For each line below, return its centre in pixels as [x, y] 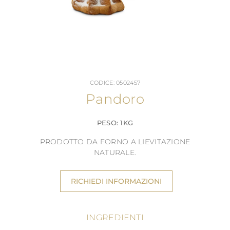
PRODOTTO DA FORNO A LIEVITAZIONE [115, 142]
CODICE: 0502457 [115, 83]
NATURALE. [115, 152]
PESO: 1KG [115, 123]
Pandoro [115, 99]
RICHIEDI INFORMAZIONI [116, 181]
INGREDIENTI [115, 217]
